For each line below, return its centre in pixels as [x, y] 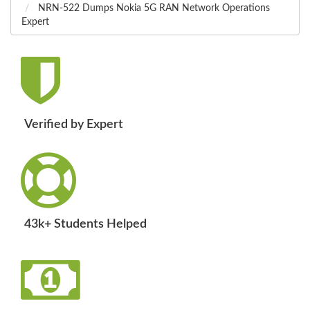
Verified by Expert [74, 125]
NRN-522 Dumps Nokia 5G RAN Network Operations [153, 9]
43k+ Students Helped [85, 225]
